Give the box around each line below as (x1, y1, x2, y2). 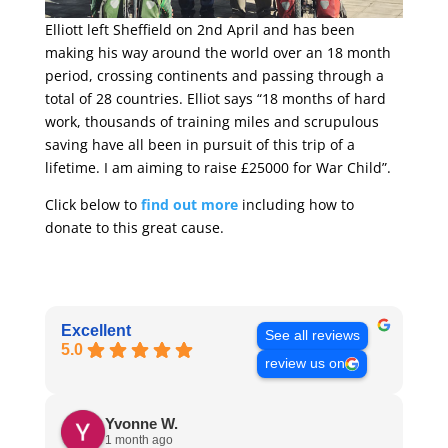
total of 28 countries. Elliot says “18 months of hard (44, 88, 386, 108)
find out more (140, 194, 238, 214)
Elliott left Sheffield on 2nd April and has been (44, 19, 355, 39)
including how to (237, 194, 354, 214)
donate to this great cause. (44, 217, 224, 237)
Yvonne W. (104, 415, 178, 433)
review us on (264, 355, 345, 371)
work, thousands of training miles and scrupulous (44, 111, 379, 131)
